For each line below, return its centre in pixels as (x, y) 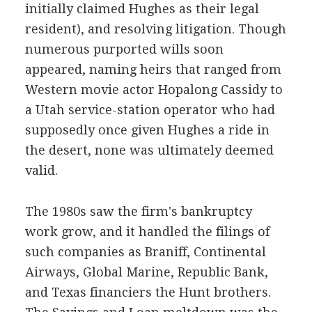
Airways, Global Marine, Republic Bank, (146, 272)
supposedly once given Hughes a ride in (147, 130)
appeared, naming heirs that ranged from (153, 69)
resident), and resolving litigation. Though (155, 29)
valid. (41, 170)
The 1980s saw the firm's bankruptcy (138, 211)
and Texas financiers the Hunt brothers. (148, 292)
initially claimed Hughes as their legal (142, 9)
